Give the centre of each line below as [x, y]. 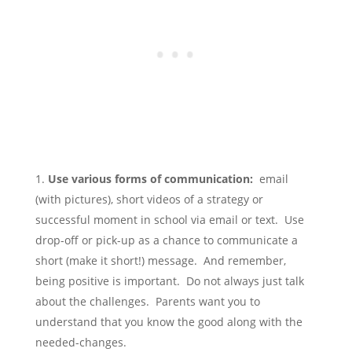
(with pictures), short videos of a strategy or [149, 200]
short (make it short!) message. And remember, [160, 261]
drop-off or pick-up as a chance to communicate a [166, 240]
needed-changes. [81, 343]
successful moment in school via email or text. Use [169, 220]
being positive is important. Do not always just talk [169, 281]
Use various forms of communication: [152, 179]
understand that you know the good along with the [169, 322]
